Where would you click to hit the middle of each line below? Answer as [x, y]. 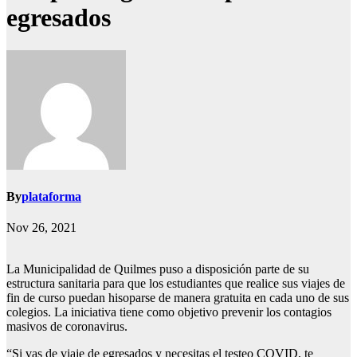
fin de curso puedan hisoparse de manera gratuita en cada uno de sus [178, 298]
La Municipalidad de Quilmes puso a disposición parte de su [158, 269]
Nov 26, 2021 [41, 228]
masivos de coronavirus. [69, 327]
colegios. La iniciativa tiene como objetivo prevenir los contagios [169, 312]
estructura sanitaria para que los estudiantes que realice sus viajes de [176, 284]
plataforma [51, 197]
